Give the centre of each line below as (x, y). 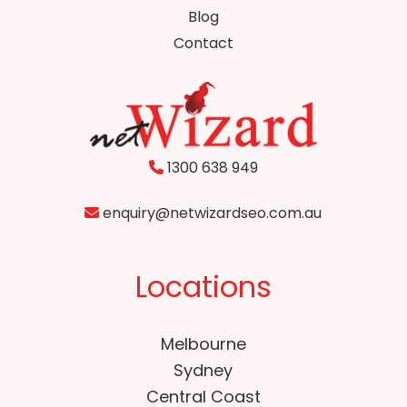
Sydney (203, 371)
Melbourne (203, 344)
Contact (203, 44)
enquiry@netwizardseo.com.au (211, 213)
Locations (203, 287)
